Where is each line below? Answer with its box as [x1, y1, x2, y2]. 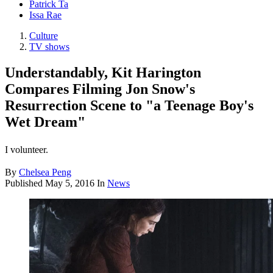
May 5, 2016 [45, 178, 94, 189]
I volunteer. [5, 144, 48, 155]
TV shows [29, 41, 69, 52]
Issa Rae [29, 10, 62, 21]
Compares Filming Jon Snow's [5, 81, 195, 97]
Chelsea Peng [19, 167, 71, 178]
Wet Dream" [5, 114, 85, 130]
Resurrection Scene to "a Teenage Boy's [5, 97, 253, 114]
